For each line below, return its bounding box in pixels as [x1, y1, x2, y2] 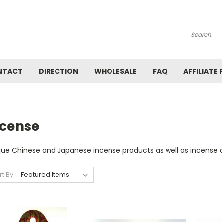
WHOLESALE [94, 66, 137, 76]
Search [191, 33, 215, 44]
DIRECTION [39, 66, 78, 76]
